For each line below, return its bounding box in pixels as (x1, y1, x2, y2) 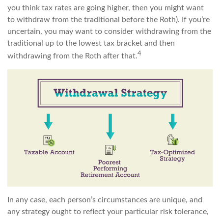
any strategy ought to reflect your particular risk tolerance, (7, 208, 209, 216)
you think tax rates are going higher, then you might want (7, 3, 204, 12)
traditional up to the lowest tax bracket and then (7, 39, 175, 47)
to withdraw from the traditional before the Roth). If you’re (7, 15, 210, 24)
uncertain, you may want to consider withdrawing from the (7, 27, 211, 35)
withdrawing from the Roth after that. (7, 52, 137, 60)
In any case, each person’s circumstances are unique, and (7, 196, 202, 204)
